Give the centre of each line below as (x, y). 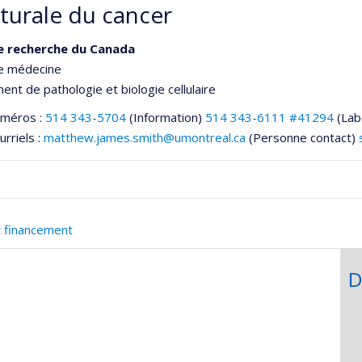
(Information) (166, 117)
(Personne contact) (302, 137)
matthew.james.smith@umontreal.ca (145, 137)
